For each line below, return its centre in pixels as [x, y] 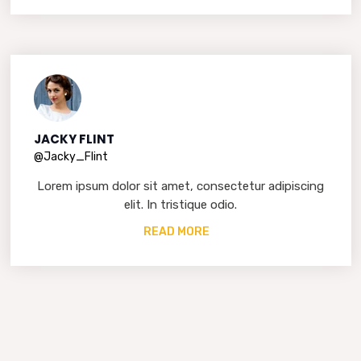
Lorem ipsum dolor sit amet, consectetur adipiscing [180, 187]
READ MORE [176, 232]
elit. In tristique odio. [180, 205]
